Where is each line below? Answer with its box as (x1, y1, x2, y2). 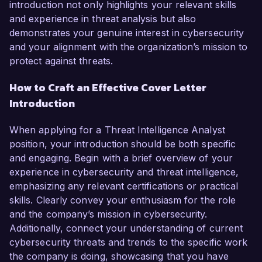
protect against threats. (9, 55, 113, 67)
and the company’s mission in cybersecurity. (9, 208, 208, 220)
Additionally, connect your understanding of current (9, 222, 243, 235)
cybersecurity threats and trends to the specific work (9, 236, 248, 249)
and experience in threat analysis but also (9, 13, 196, 25)
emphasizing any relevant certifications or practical (9, 180, 239, 192)
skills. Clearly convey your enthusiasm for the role (9, 194, 236, 206)
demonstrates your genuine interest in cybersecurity (9, 27, 244, 39)
